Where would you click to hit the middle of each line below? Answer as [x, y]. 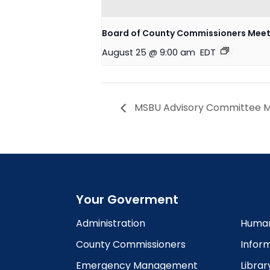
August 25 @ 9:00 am [149, 53]
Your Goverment [127, 200]
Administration [111, 224]
